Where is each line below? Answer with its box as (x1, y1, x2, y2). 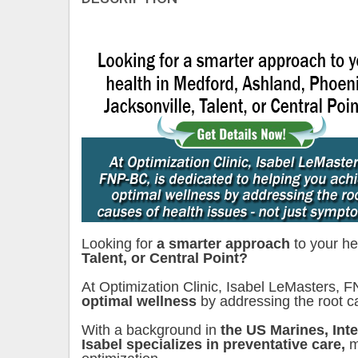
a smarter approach (157, 236, 290, 253)
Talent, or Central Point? (82, 250, 248, 267)
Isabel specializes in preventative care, (82, 336, 349, 353)
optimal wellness (82, 293, 197, 310)
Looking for (82, 236, 157, 253)
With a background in (82, 322, 221, 339)
